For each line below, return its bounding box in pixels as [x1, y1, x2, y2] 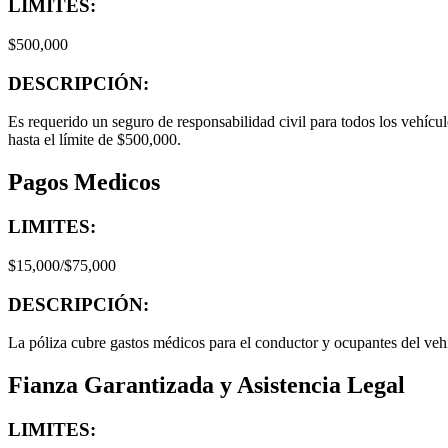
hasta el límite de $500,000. [8, 131, 181, 149]
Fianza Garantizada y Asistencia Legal [8, 372, 405, 399]
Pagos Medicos [8, 169, 160, 196]
